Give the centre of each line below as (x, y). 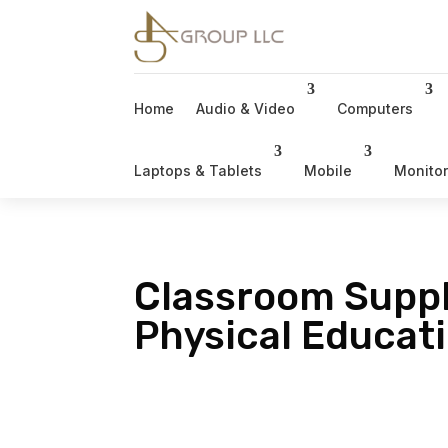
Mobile (328, 170)
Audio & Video (246, 108)
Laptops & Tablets (198, 170)
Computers (375, 108)
